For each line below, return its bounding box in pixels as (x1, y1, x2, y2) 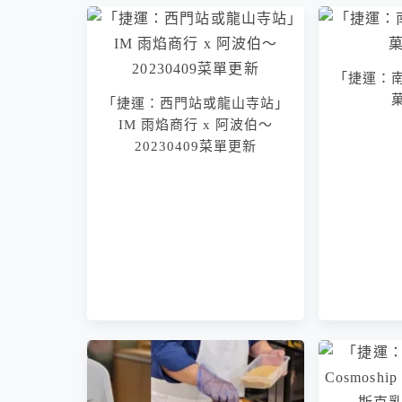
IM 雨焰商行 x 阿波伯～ (118, 117, 274, 132)
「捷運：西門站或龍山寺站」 (101, 95, 290, 110)
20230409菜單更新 (134, 138, 258, 153)
